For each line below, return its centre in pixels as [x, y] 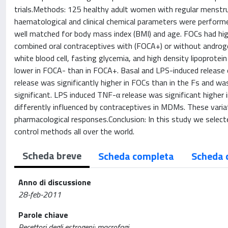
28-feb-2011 [40, 194]
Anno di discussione [55, 182]
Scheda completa [136, 156]
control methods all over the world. [74, 131]
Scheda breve [52, 155]
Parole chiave [43, 215]
